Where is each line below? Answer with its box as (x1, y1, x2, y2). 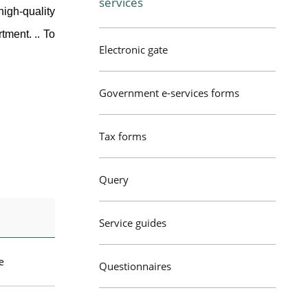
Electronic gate (99, 43, 168, 56)
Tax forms (99, 129, 146, 143)
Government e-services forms (99, 86, 239, 100)
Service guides (99, 216, 166, 230)
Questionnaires (99, 259, 171, 273)
